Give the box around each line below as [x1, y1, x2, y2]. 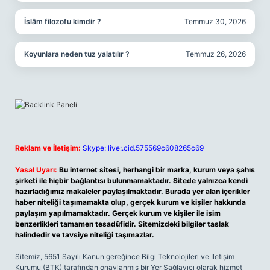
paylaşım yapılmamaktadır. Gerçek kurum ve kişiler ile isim [15, 209, 221, 218]
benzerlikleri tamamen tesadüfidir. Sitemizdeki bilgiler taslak [15, 219, 229, 228]
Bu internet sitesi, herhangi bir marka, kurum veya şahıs [59, 165, 255, 174]
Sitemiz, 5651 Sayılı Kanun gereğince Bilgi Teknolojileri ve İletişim [15, 252, 234, 261]
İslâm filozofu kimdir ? [24, 17, 101, 26]
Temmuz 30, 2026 [184, 17, 246, 26]
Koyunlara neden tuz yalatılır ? [24, 49, 130, 58]
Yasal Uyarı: [15, 165, 57, 174]
